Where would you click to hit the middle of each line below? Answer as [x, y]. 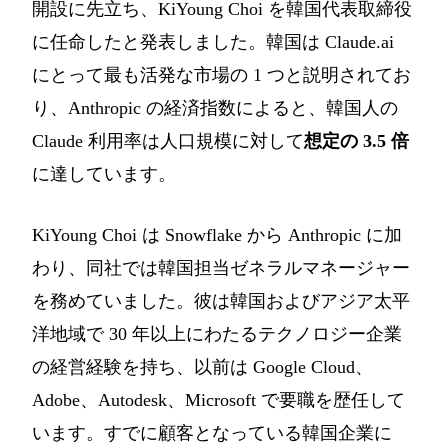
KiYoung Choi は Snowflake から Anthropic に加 [217, 234]
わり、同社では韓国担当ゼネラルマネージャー [221, 267]
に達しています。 [104, 173]
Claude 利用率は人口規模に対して [168, 140]
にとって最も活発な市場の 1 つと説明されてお [221, 74]
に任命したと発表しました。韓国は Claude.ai [213, 41]
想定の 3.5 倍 [356, 140]
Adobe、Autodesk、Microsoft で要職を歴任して [218, 399]
